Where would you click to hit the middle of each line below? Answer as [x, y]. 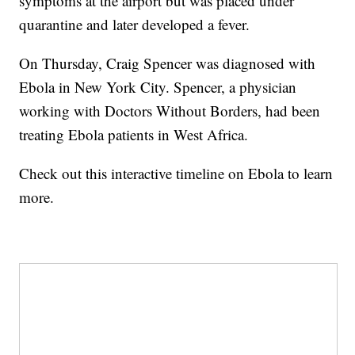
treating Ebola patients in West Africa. [136, 135]
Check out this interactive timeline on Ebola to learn [176, 174]
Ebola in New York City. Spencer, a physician [158, 87]
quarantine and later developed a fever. [137, 25]
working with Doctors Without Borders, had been [170, 111]
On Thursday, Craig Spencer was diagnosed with [168, 63]
